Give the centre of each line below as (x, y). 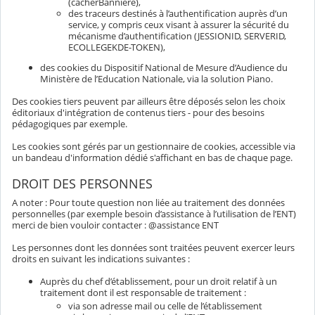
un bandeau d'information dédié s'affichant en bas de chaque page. (152, 157)
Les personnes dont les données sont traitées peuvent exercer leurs (153, 247)
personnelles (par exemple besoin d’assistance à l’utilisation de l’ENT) (154, 213)
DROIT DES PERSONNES (82, 183)
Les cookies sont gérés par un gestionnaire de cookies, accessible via (154, 146)
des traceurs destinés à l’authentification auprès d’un (178, 14)
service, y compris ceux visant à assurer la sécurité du (179, 25)
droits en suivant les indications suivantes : (101, 258)
